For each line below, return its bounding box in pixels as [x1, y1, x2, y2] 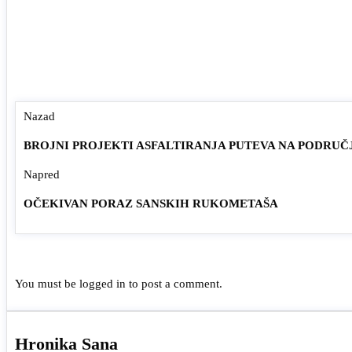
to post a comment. [126, 277, 222, 290]
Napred [24, 167, 60, 181]
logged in [79, 277, 126, 290]
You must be [15, 277, 79, 290]
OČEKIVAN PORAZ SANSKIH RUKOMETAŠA [24, 196, 278, 210]
